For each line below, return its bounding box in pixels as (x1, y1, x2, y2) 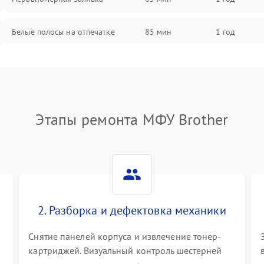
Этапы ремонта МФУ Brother (35, 110, 229, 129)
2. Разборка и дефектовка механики (38, 203, 226, 218)
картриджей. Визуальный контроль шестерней (28, 245, 222, 256)
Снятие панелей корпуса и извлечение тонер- (28, 230, 222, 242)
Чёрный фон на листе (12, 60, 93, 70)
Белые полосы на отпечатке (12, 27, 115, 37)
